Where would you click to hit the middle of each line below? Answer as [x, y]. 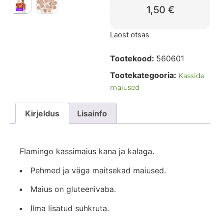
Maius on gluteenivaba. [73, 189]
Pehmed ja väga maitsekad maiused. [98, 170]
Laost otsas [130, 35]
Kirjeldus [42, 113]
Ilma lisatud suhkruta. [70, 208]
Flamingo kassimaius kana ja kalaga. [87, 151]
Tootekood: [133, 58]
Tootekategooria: [143, 75]
